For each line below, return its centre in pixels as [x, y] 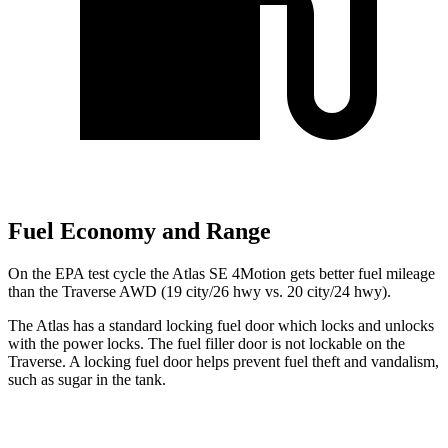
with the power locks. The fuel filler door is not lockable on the [206, 344]
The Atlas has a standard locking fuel [126, 326]
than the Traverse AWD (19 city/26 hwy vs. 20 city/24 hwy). [199, 292]
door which [281, 326]
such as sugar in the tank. [87, 380]
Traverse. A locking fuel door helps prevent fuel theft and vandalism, [223, 362]
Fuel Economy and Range [139, 231]
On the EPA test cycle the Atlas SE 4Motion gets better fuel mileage [221, 274]
